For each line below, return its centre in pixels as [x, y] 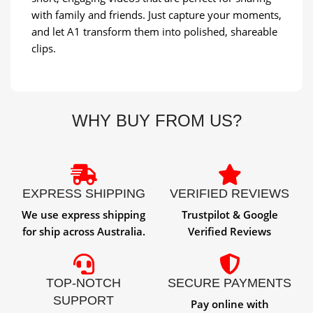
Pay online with [230, 304]
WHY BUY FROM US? [156, 120]
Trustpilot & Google [230, 214]
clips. [44, 48]
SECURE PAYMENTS [230, 283]
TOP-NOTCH [83, 283]
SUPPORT [83, 300]
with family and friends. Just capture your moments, [156, 14]
